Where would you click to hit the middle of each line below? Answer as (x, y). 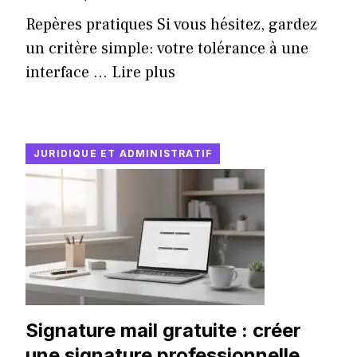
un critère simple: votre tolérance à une (167, 49)
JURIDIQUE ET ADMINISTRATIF (123, 154)
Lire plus (143, 73)
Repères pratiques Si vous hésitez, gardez (171, 25)
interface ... (69, 73)
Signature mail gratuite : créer (163, 331)
